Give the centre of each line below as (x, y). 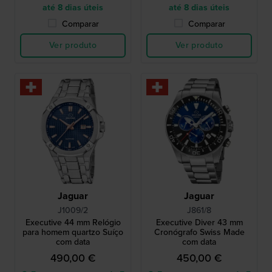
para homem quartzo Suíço (73, 232)
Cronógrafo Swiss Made (199, 232)
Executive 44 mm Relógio (73, 222)
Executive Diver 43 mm (199, 222)
